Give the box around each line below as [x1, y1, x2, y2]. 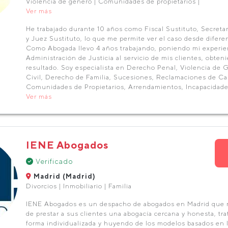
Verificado [33, 157, 73, 165]
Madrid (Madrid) [31, 173, 96, 180]
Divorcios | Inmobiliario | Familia [25, 182, 132, 190]
